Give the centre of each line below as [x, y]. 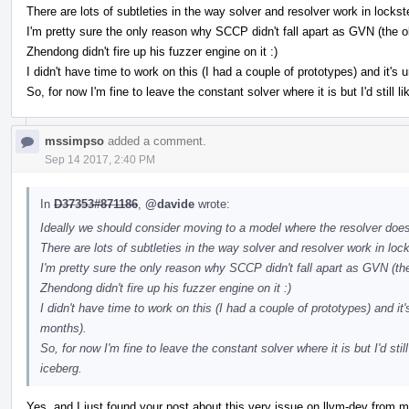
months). [63, 328]
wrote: [212, 204]
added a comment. [155, 141]
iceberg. [61, 368]
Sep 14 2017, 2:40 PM [100, 159]
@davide [170, 204]
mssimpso [74, 141]
